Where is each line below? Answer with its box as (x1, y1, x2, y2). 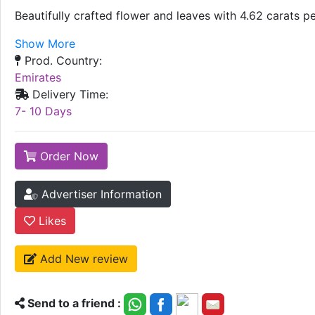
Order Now (37, 148, 98, 163)
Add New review (37, 251, 128, 266)
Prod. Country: (21, 53, 102, 67)
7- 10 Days (15, 103, 72, 118)
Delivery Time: (29, 86, 108, 101)
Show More (15, 36, 75, 51)
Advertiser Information (38, 186, 162, 201)
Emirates (15, 70, 61, 84)
